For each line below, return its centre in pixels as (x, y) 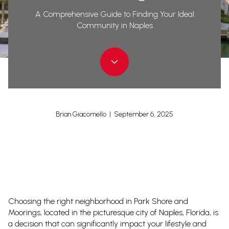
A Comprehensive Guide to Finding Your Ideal (114, 14)
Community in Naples (114, 26)
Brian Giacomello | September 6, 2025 (114, 114)
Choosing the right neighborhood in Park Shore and (98, 201)
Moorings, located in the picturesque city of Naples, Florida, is (113, 212)
